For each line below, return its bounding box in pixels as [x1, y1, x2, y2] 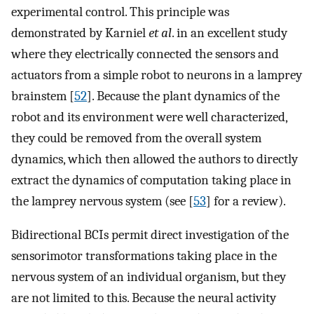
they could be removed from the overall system [11, 130, 261, 146]
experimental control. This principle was [11, 4, 229, 20]
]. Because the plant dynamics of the [87, 88, 280, 104]
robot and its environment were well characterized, [11, 109, 287, 125]
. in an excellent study [172, 25, 287, 41]
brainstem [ [11, 88, 74, 104]
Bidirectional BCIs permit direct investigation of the [11, 227, 289, 243]
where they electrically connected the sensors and [11, 46, 279, 62]
